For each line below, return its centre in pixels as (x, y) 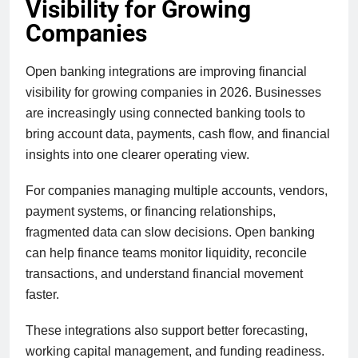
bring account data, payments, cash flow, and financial (178, 134)
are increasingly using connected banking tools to (165, 113)
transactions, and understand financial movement (164, 274)
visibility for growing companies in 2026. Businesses (173, 93)
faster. (42, 295)
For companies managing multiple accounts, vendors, (177, 191)
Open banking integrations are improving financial (166, 72)
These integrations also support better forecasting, (167, 330)
